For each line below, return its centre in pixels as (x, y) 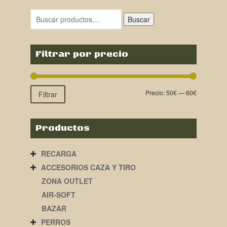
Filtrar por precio (82, 54)
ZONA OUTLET (67, 181)
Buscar (139, 20)
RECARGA (59, 153)
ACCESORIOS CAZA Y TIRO (88, 167)
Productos (62, 128)
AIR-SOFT (58, 194)
